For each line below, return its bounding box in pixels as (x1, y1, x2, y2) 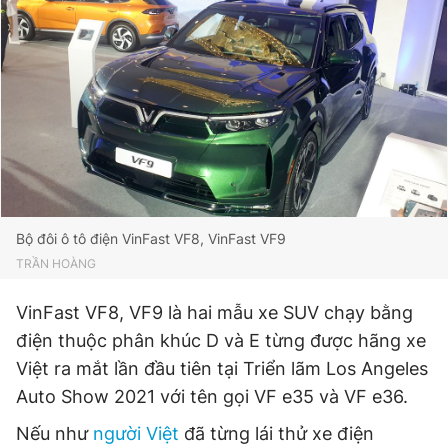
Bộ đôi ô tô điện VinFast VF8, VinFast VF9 (16, 230, 286, 247)
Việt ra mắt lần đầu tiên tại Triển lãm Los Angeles (16, 358, 428, 379)
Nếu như (16, 423, 93, 444)
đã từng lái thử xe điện (179, 423, 374, 444)
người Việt (93, 423, 179, 444)
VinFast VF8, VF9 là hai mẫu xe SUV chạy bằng (16, 302, 413, 323)
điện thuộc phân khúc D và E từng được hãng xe (16, 330, 426, 351)
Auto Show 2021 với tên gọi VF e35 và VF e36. (16, 386, 408, 407)
